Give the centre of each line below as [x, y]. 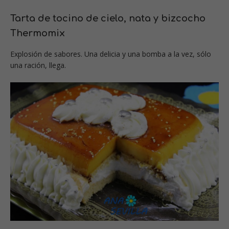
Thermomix [38, 33]
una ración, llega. [38, 65]
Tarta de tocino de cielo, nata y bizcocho [108, 18]
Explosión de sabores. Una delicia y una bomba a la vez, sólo [111, 54]
